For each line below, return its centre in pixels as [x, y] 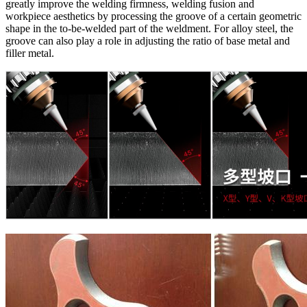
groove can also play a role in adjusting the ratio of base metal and [148, 40]
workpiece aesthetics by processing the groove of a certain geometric [153, 16]
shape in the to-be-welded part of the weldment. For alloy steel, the [149, 28]
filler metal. [30, 53]
